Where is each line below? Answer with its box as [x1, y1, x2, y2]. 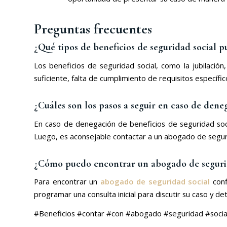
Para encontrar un [34, 176, 100, 187]
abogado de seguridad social [100, 176, 210, 187]
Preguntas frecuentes [34, 20, 152, 38]
